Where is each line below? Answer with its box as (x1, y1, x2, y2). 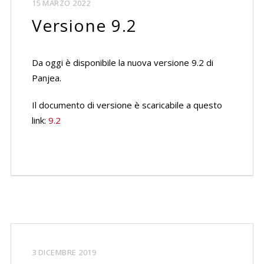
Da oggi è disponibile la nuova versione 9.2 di (31, 57, 213, 68)
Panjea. (31, 72, 61, 84)
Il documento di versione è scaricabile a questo (31, 99, 222, 111)
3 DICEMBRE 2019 (31, 247, 97, 258)
